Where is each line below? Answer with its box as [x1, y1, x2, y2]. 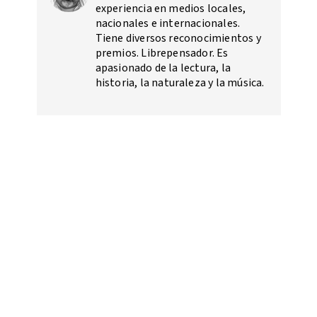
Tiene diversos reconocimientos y [95, 30, 261, 46]
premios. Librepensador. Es [95, 45, 229, 61]
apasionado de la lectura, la [95, 59, 231, 76]
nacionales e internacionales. [95, 15, 241, 31]
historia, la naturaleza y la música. [95, 74, 265, 91]
